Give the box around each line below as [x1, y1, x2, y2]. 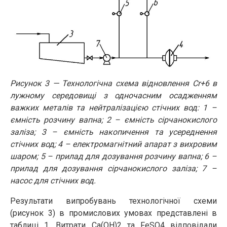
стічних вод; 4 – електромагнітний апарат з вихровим [10, 139, 217, 149]
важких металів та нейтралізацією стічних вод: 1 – [10, 102, 217, 112]
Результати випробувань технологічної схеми [10, 196, 217, 206]
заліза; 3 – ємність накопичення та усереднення [10, 127, 217, 137]
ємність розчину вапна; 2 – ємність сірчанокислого [10, 115, 217, 125]
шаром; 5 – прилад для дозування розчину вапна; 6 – [10, 151, 217, 161]
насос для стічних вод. [10, 175, 96, 185]
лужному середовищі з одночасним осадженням [10, 90, 217, 100]
